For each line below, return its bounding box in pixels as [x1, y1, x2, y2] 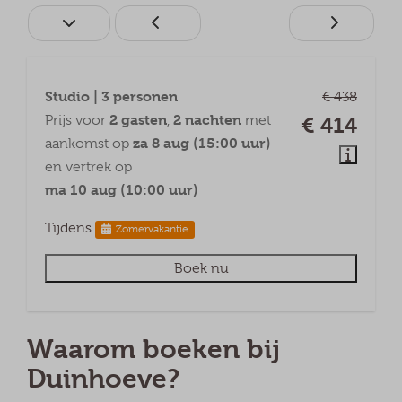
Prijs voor [45, 112, 109, 128]
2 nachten [173, 111, 241, 128]
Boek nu [173, 260, 229, 276]
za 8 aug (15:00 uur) [133, 135, 271, 152]
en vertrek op [45, 159, 132, 175]
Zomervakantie [115, 223, 188, 235]
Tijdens [45, 220, 95, 236]
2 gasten [109, 111, 167, 128]
